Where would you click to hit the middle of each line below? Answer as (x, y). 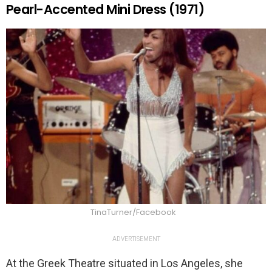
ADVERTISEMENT (136, 239)
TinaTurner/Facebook (133, 212)
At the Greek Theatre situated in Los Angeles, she (124, 263)
